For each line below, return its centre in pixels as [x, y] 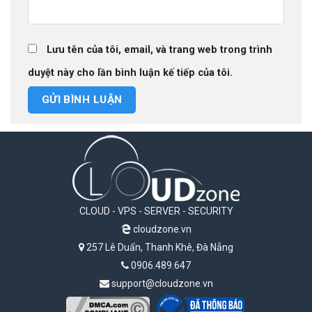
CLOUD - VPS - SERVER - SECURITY [156, 211]
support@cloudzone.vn [161, 284]
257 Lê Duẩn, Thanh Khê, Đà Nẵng [159, 248]
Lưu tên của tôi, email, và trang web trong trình [159, 49]
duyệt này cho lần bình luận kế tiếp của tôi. [130, 72]
